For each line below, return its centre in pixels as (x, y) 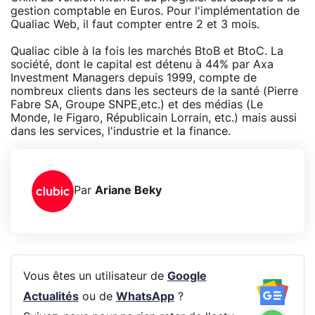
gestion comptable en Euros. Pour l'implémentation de (155, 11)
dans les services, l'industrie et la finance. (121, 131)
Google (187, 277)
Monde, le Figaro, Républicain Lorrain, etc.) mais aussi (154, 118)
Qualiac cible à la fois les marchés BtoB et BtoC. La (147, 51)
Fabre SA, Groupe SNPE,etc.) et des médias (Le (137, 104)
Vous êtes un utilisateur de (95, 277)
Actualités (51, 297)
